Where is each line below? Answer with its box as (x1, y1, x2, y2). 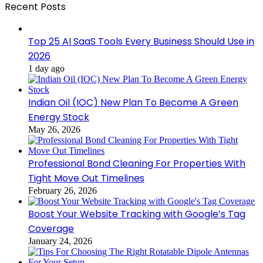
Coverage (28, 221, 74, 235)
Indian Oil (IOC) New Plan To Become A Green (28, 95, 238, 109)
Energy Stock (28, 110, 89, 124)
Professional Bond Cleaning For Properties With (28, 156, 245, 170)
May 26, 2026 (28, 124, 80, 134)
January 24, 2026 (28, 235, 92, 246)
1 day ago (28, 63, 65, 73)
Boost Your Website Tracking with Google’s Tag (28, 207, 245, 221)
